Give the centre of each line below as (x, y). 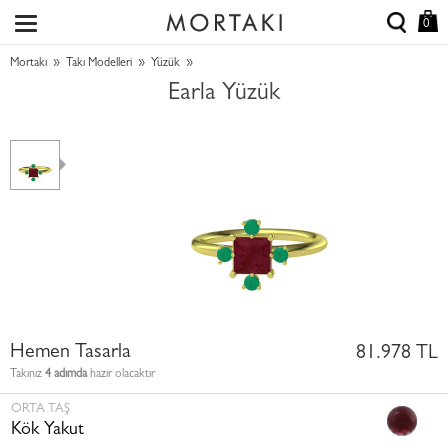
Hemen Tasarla (70, 353)
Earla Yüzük (224, 95)
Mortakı (28, 64)
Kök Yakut (47, 431)
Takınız (27, 375)
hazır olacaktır (121, 375)
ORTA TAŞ (40, 409)
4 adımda (66, 375)
